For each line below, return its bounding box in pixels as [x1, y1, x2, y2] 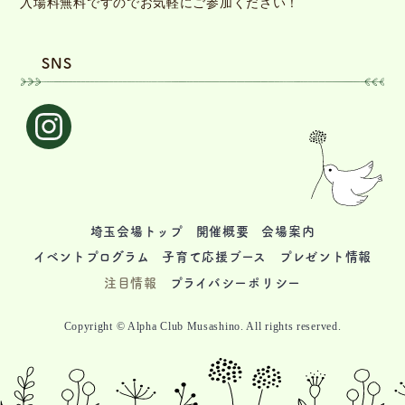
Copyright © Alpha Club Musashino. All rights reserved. [63, 319, 342, 333]
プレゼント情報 [279, 250, 372, 264]
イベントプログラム [33, 250, 150, 264]
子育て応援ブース [162, 250, 267, 264]
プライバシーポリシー [169, 276, 301, 289]
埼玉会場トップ [89, 224, 184, 238]
